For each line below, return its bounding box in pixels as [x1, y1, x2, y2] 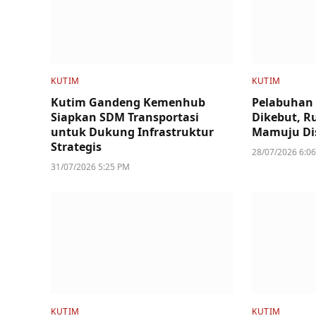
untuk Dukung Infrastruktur [51, 123, 214, 140]
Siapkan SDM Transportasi [51, 109, 199, 125]
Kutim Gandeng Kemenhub [51, 94, 205, 110]
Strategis [51, 138, 102, 154]
